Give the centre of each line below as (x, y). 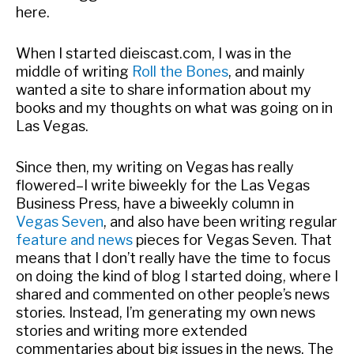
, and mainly (267, 72)
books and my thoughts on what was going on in (174, 108)
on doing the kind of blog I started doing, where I (177, 277)
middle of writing (74, 72)
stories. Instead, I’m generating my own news (166, 313)
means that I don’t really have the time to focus (173, 258)
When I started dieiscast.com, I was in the (154, 54)
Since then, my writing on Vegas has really (155, 168)
